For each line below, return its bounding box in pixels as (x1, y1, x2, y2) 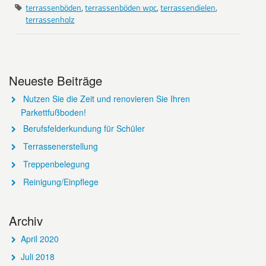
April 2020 (20, 233, 59, 245)
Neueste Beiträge (9, 72, 102, 89)
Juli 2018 (20, 251, 55, 262)
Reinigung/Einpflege (23, 176, 99, 188)
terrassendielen (160, 1, 216, 14)
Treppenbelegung (23, 158, 90, 170)
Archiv (9, 212, 43, 229)
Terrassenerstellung (23, 140, 98, 152)
